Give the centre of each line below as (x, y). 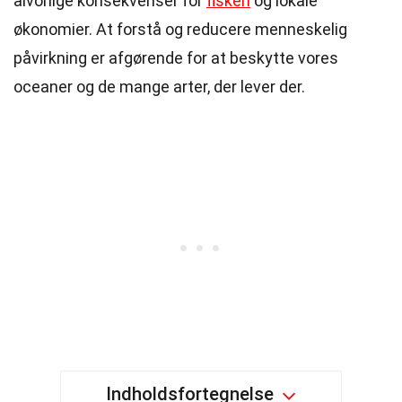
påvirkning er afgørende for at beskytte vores (176, 58)
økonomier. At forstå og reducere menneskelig (180, 29)
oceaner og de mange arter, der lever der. (159, 87)
